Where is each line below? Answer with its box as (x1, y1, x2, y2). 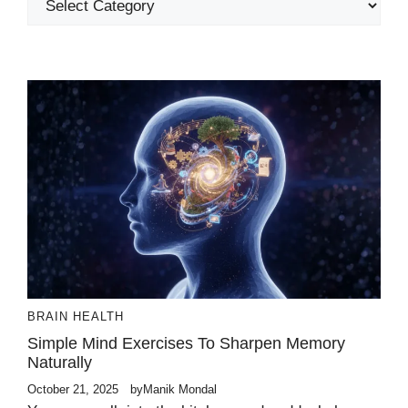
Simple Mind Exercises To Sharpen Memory (27, 334, 345, 353)
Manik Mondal (143, 382, 217, 397)
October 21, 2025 (27, 382, 118, 397)
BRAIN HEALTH (27, 310, 124, 324)
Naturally (27, 353, 92, 372)
